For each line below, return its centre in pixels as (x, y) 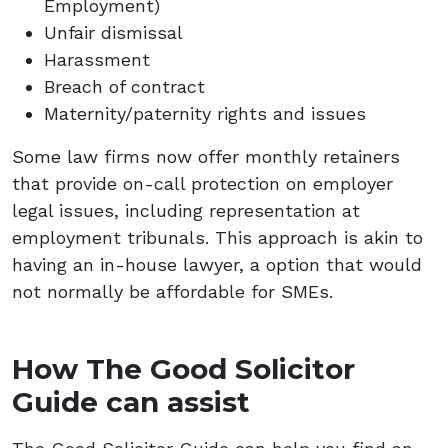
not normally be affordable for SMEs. (172, 291)
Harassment (97, 59)
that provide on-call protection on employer (202, 183)
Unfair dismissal (113, 32)
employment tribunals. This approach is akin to (217, 237)
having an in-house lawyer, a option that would (217, 264)
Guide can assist (131, 401)
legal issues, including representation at (186, 210)
